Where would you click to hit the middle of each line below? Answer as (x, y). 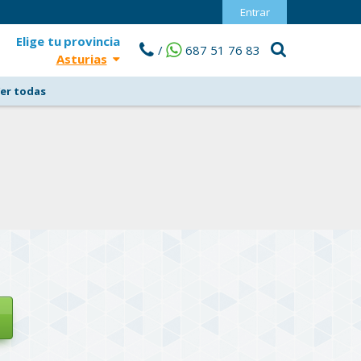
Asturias (81, 59)
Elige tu (39, 41)
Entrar (255, 12)
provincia (92, 41)
